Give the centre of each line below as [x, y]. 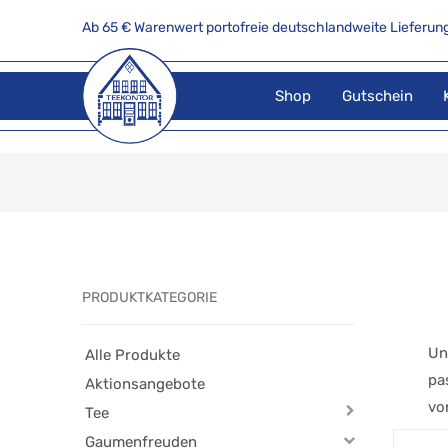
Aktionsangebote [145, 384]
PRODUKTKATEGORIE [150, 298]
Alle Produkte [133, 355]
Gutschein [377, 95]
